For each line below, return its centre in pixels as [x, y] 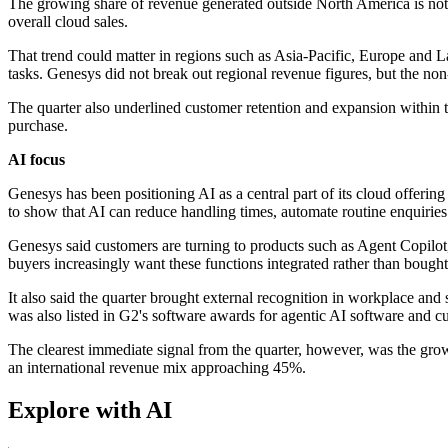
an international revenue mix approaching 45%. [157, 368]
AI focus [36, 160]
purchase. [38, 126]
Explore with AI [90, 409]
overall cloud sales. [68, 22]
